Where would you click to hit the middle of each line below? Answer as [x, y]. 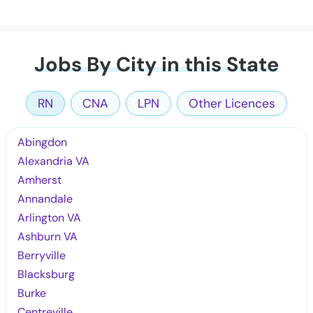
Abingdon [43, 142]
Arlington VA [50, 217]
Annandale [45, 198]
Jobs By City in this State [156, 64]
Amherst [40, 180]
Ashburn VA [48, 236]
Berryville [42, 255]
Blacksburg [46, 274]
